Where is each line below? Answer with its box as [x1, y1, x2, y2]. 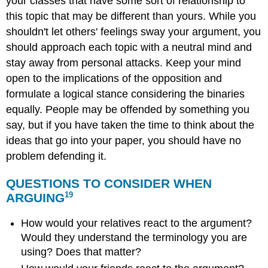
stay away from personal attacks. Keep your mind [6, 57, 242, 69]
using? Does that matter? [21, 245, 142, 258]
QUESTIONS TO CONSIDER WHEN [6, 176, 212, 191]
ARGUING [6, 191, 65, 205]
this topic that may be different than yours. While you [6, 10, 257, 23]
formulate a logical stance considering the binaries [6, 88, 245, 100]
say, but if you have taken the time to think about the [6, 119, 255, 132]
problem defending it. [6, 150, 107, 163]
